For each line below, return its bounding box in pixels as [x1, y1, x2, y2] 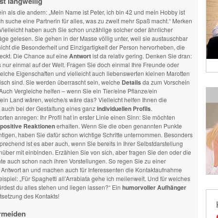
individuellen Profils [96, 104, 151, 113]
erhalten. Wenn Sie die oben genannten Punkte [54, 122, 182, 130]
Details [121, 78, 141, 87]
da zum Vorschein [141, 78, 190, 86]
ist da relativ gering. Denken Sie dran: [91, 52, 192, 60]
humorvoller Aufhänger [122, 183, 186, 192]
